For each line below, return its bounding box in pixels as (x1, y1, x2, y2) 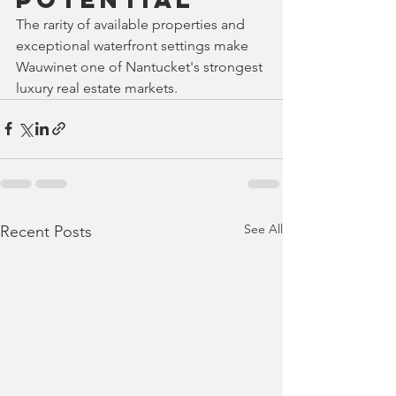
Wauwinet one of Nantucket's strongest (16, 57, 266, 75)
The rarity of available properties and (16, 15, 248, 33)
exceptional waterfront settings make (16, 36, 252, 54)
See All (244, 220, 283, 237)
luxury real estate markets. (16, 79, 178, 96)
